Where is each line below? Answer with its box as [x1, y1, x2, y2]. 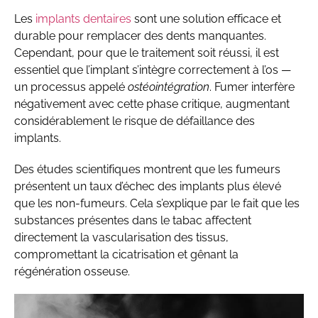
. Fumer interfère [209, 80, 295, 94]
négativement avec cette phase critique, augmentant [14, 97, 290, 111]
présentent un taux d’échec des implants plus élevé [14, 179, 281, 193]
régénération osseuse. [14, 264, 130, 278]
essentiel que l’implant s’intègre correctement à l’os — [14, 63, 291, 77]
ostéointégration [128, 80, 209, 94]
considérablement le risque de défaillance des [14, 114, 255, 128]
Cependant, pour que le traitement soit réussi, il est [14, 46, 279, 60]
